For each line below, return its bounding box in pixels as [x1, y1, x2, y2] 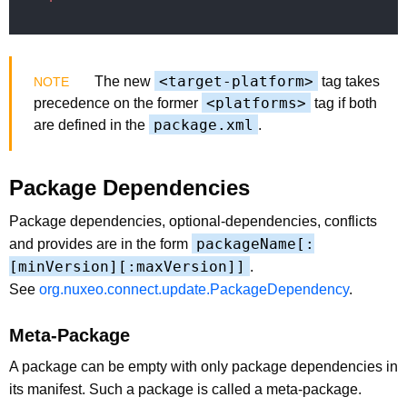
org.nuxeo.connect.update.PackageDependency [39, 281, 349, 297]
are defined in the [34, 116, 149, 133]
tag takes [318, 73, 380, 89]
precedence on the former [34, 94, 202, 111]
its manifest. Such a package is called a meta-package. [9, 381, 362, 397]
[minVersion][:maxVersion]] [9, 257, 245, 275]
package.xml [154, 115, 253, 134]
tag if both [311, 94, 377, 111]
